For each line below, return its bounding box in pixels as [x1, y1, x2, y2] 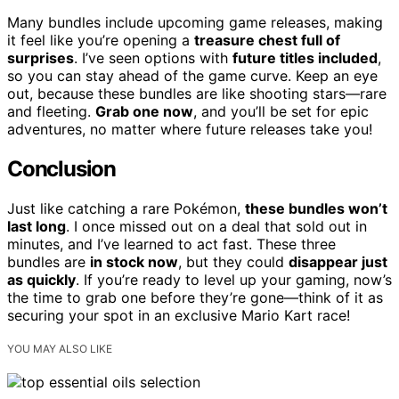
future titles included [232, 49, 378, 68]
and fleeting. [7, 102, 95, 121]
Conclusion [7, 155, 116, 182]
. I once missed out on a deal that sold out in [66, 216, 367, 235]
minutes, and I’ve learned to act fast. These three [7, 234, 336, 253]
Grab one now [95, 102, 193, 121]
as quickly [7, 270, 76, 289]
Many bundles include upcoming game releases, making [7, 13, 383, 32]
